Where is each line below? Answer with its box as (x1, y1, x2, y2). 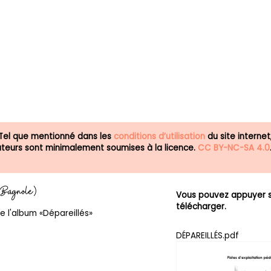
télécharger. (176, 200, 227, 212)
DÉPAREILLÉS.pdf (176, 229, 240, 241)
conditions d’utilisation (114, 130, 206, 142)
